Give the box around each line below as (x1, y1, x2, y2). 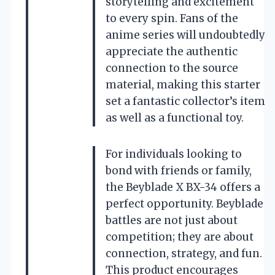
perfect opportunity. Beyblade (106, 196, 263, 211)
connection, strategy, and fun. (106, 246, 262, 260)
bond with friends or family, (106, 163, 252, 177)
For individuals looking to (106, 147, 242, 161)
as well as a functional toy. (106, 110, 244, 125)
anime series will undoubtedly (106, 28, 265, 42)
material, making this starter (106, 77, 260, 91)
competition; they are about (106, 230, 254, 244)
